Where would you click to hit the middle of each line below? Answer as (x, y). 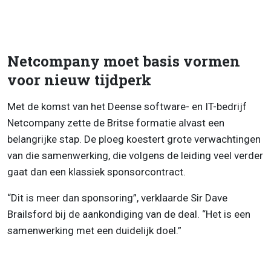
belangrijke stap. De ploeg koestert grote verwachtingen (134, 139)
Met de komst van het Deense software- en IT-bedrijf (127, 106)
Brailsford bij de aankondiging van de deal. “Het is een (129, 214)
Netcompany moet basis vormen (124, 61)
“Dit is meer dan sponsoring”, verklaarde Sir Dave (117, 198)
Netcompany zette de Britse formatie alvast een (116, 122)
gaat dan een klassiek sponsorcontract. (96, 171)
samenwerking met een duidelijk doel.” (94, 230)
